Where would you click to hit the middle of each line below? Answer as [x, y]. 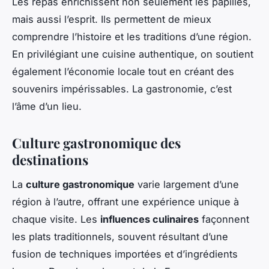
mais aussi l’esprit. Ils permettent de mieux [112, 20]
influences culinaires [150, 219]
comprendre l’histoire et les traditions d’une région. [132, 37]
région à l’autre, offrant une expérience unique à [125, 201]
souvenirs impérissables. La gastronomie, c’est [122, 89]
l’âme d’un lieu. [47, 107]
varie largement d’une [187, 184]
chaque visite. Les [56, 219]
